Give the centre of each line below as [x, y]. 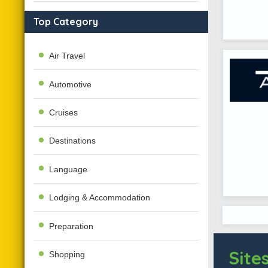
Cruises [64, 113]
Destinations [73, 141]
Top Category [66, 21]
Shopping [67, 254]
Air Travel [67, 56]
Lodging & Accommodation [100, 198]
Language [68, 169]
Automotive [71, 84]
